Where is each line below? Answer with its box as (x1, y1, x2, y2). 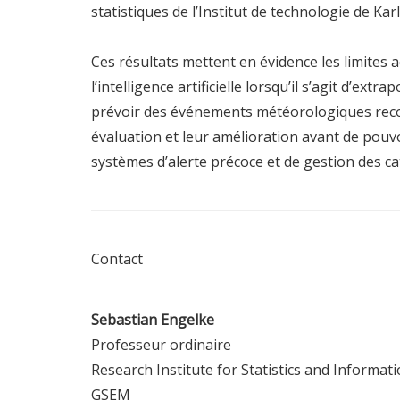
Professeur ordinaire (91, 335, 231, 355)
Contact (91, 249, 143, 270)
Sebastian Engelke (91, 310, 214, 330)
